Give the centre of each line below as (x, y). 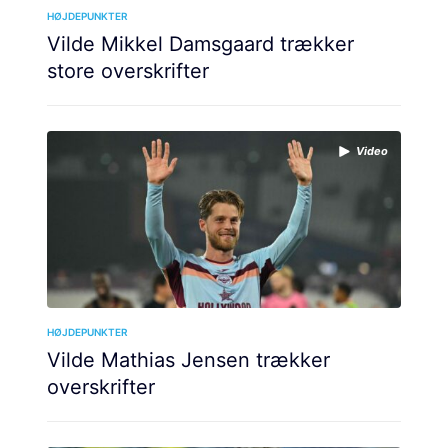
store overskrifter (128, 70)
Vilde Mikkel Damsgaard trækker (200, 43)
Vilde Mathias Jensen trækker (188, 359)
